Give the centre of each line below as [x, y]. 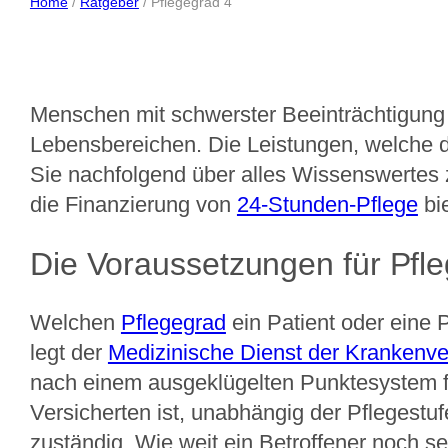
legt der [68, 353]
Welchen [75, 323]
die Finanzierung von [133, 205]
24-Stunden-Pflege [327, 205]
